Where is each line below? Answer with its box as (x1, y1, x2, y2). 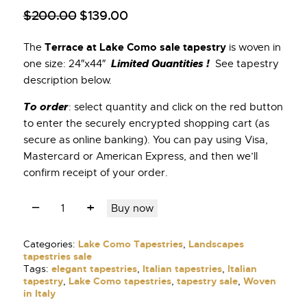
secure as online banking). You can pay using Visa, (23, 134, 268, 147)
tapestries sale (23, 250, 92, 263)
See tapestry (210, 58, 279, 71)
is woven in (226, 41, 281, 54)
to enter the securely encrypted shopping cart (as (23, 117, 269, 130)
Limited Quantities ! (108, 57, 210, 71)
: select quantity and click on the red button (69, 101, 283, 114)
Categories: (23, 238, 78, 251)
